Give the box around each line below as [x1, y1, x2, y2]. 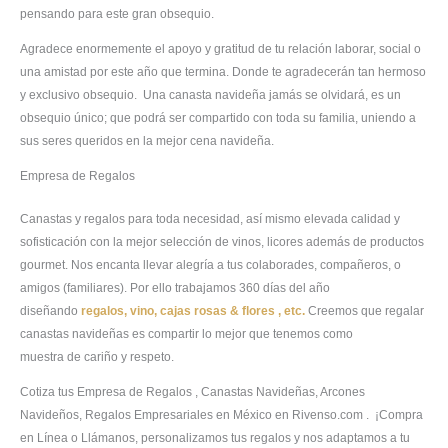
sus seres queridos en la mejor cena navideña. [20, 134, 274, 149]
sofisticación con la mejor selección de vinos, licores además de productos [20, 235, 424, 250]
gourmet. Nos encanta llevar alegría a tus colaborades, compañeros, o [20, 258, 401, 273]
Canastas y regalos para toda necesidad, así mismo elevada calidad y [20, 212, 400, 227]
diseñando [20, 304, 81, 319]
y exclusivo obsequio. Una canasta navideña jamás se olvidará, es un [20, 88, 401, 103]
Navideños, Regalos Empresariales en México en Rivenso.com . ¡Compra [20, 408, 423, 423]
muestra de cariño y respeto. [20, 350, 174, 365]
